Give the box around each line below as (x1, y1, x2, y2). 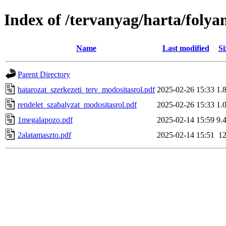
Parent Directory (18, 70, 70, 79)
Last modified (162, 43, 209, 52)
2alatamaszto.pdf (18, 130, 71, 139)
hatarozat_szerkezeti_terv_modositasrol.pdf (18, 85, 155, 94)
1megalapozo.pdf (18, 115, 73, 124)
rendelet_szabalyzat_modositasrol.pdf (18, 100, 137, 109)
